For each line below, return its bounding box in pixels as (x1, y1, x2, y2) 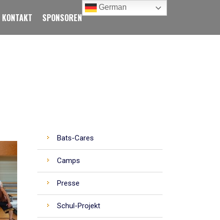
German (97, 3, 127, 12)
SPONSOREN (42, 12, 82, 24)
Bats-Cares (57, 134, 94, 142)
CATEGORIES (44, 102, 85, 114)
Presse (57, 179, 80, 188)
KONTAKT (2, 12, 32, 24)
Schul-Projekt (57, 201, 100, 210)
